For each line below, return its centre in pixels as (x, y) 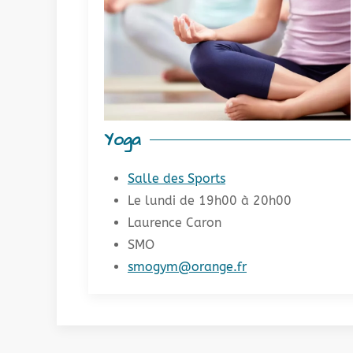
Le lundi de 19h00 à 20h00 (210, 200)
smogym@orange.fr (187, 266)
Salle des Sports (176, 178)
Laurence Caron (175, 222)
